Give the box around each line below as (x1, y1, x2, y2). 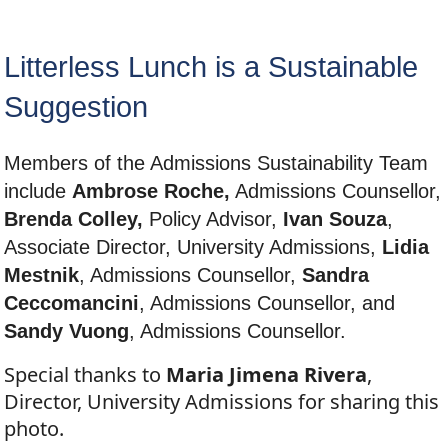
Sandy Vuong (4, 320, 129, 343)
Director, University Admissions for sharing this (4, 388, 439, 416)
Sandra (302, 264, 369, 287)
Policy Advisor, (149, 208, 283, 231)
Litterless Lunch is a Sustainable (4, 51, 418, 84)
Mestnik (4, 264, 79, 287)
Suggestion (4, 91, 148, 124)
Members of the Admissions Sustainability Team (4, 152, 428, 175)
